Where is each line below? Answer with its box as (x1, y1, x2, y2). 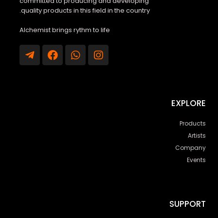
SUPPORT (169, 198, 206, 210)
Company (175, 144, 206, 152)
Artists (188, 131, 206, 140)
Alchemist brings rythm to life (19, 25, 110, 35)
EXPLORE (171, 97, 206, 109)
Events (187, 156, 206, 164)
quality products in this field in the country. (21, 6, 150, 16)
